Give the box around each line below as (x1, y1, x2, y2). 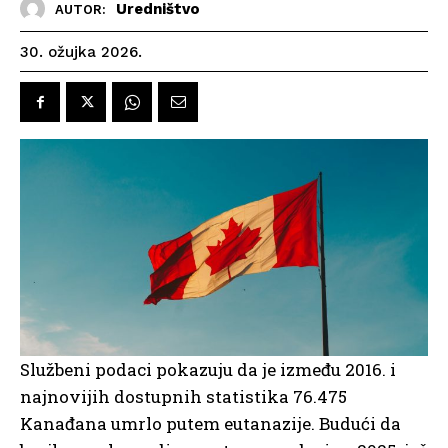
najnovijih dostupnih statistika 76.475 (20, 385, 347, 409)
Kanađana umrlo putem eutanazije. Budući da (20, 412, 401, 436)
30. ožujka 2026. (20, 43, 142, 62)
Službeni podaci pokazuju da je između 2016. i (20, 358, 396, 382)
